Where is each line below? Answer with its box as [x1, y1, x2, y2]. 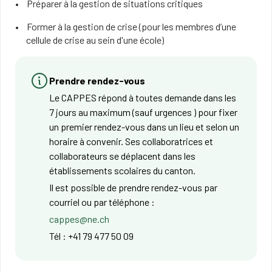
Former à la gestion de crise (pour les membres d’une [26, 21, 236, 32]
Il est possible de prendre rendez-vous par [49, 182, 217, 193]
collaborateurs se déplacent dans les [49, 150, 195, 161]
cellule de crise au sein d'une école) [25, 34, 164, 46]
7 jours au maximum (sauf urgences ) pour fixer [49, 106, 237, 118]
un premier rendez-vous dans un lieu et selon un [49, 121, 239, 132]
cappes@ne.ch [49, 213, 109, 225]
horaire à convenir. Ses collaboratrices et [49, 135, 213, 147]
